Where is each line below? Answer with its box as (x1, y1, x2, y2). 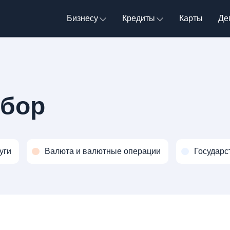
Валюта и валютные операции (45, 147, 161, 156)
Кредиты (122, 14, 155, 23)
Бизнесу (67, 14, 98, 23)
